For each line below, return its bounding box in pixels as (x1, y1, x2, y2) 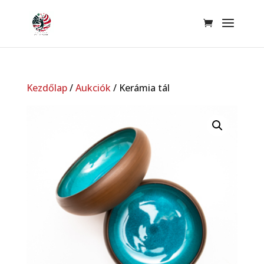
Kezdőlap (26, 81, 67, 94)
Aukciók (75, 81, 111, 94)
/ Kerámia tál (110, 81, 170, 94)
